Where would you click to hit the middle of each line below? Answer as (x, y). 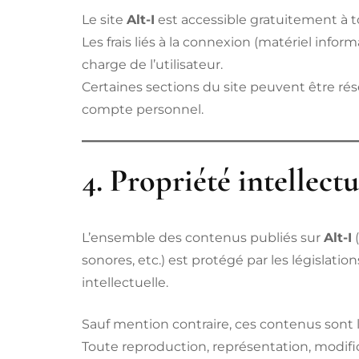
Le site (104, 20)
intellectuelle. (125, 282)
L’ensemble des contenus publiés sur (203, 237)
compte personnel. (143, 110)
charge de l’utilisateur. (152, 65)
